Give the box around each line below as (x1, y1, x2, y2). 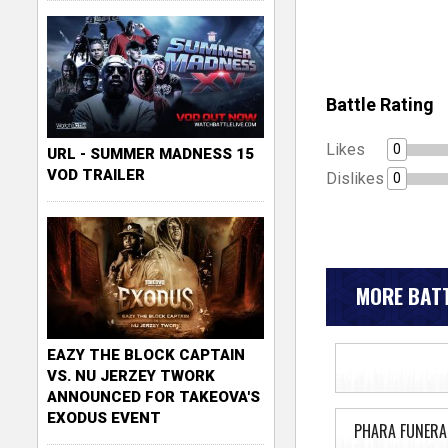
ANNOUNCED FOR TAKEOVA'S (47, 387, 261, 406)
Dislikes (325, 168, 384, 188)
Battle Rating (325, 93, 434, 115)
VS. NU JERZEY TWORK (47, 366, 216, 385)
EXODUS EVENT (47, 408, 162, 427)
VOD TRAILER (47, 165, 146, 184)
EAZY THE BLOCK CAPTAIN (47, 345, 246, 364)
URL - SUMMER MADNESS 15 (47, 144, 255, 163)
